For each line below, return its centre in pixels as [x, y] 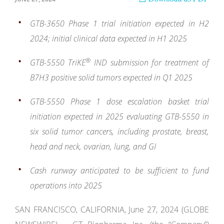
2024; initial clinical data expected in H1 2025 [108, 38]
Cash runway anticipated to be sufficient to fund [119, 170]
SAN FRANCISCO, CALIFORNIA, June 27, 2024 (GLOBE [112, 209]
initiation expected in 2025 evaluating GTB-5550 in [119, 116]
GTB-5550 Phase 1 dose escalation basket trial [119, 101]
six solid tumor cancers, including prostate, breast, [119, 131]
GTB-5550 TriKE [58, 62]
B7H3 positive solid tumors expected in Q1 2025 [111, 77]
